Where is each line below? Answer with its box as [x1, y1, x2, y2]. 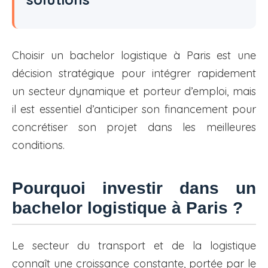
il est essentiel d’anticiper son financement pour [12, 102, 256, 117]
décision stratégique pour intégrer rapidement [12, 66, 256, 81]
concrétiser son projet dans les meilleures [12, 120, 256, 135]
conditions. [12, 138, 65, 153]
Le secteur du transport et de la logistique [12, 239, 256, 253]
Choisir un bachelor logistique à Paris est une [12, 48, 256, 63]
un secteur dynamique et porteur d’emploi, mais [12, 84, 256, 99]
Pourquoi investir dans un [12, 179, 256, 198]
